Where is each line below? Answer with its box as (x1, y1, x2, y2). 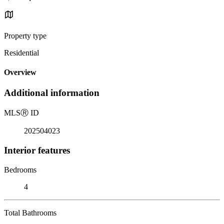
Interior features (4, 144, 70, 155)
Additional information (4, 87, 99, 98)
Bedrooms (4, 165, 36, 174)
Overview (4, 68, 36, 77)
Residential (4, 48, 39, 57)
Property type (4, 31, 46, 40)
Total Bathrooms (4, 208, 56, 217)
